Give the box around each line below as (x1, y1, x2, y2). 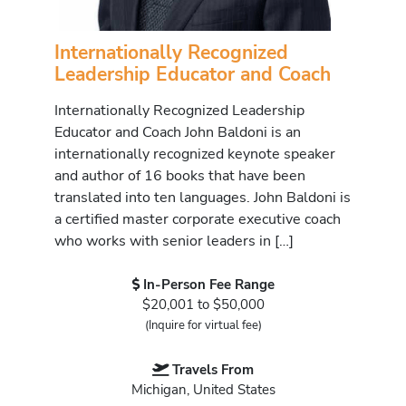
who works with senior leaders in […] (54, 230, 294, 252)
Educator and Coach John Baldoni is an (54, 121, 301, 143)
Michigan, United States (130, 381, 275, 400)
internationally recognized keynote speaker (54, 143, 335, 165)
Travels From (172, 361, 254, 380)
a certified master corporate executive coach (54, 208, 341, 230)
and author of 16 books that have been (54, 165, 305, 187)
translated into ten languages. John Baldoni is (54, 187, 351, 208)
